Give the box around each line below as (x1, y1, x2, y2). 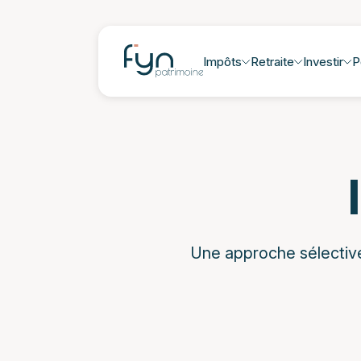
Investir (302, 53, 343, 69)
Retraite (250, 53, 294, 69)
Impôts (202, 53, 242, 69)
